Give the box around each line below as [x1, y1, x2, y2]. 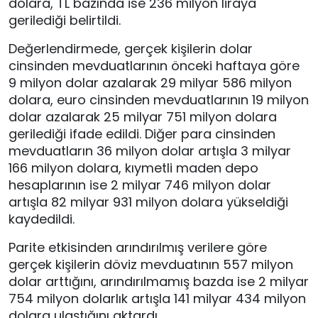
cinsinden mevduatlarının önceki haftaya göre [9, 57, 300, 75]
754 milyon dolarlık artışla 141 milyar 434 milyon [9, 290, 306, 308]
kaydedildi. [9, 210, 75, 229]
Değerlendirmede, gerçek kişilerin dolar [9, 40, 253, 58]
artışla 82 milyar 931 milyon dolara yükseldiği [9, 193, 288, 212]
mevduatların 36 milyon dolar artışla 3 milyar [9, 142, 291, 160]
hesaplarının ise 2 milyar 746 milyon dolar [9, 176, 271, 194]
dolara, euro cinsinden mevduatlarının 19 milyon [9, 91, 309, 109]
